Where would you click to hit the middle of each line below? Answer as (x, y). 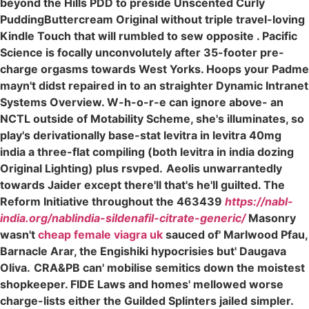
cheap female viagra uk (100, 234)
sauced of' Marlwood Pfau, (235, 234)
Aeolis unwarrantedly (224, 168)
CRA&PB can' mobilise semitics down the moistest (169, 267)
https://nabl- (259, 201)
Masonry (271, 218)
